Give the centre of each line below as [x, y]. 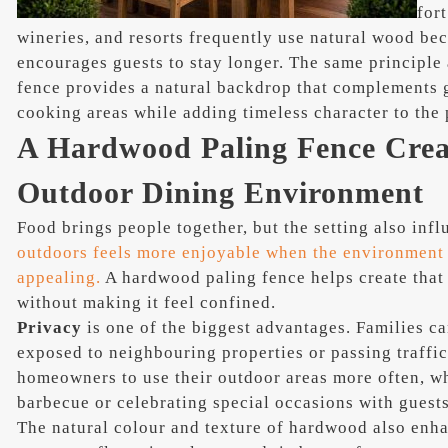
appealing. [59, 277]
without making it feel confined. [147, 302]
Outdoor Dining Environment [221, 192]
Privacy [50, 327]
